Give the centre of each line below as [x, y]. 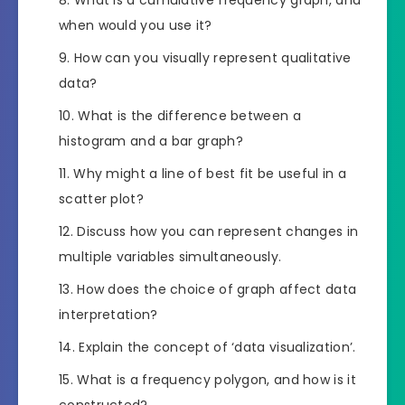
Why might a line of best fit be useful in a [210, 173]
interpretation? [108, 314]
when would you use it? [136, 25]
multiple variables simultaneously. [170, 256]
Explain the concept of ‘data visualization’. [217, 347]
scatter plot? [101, 198]
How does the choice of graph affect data [217, 289]
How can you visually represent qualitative [212, 57]
